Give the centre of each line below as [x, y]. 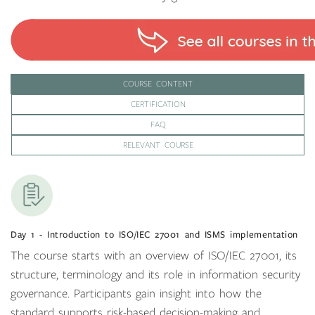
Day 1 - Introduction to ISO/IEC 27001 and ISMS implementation [154, 235]
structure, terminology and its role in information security [155, 275]
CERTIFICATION [158, 104]
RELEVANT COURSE [158, 145]
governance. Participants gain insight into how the [136, 294]
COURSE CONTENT [157, 84]
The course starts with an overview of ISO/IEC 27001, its [154, 256]
